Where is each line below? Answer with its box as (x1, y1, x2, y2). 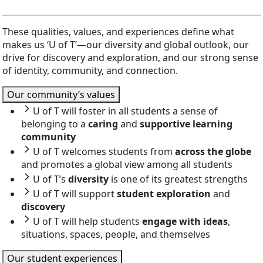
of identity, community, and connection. (2, 64, 178, 77)
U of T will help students (33, 215, 140, 228)
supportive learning (140, 117, 232, 131)
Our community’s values (7, 88, 115, 102)
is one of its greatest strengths (109, 173, 248, 186)
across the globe (175, 145, 251, 159)
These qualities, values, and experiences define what (2, 25, 234, 39)
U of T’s (33, 173, 68, 186)
